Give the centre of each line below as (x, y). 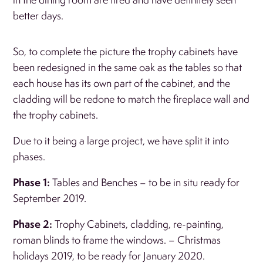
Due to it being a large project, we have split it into (121, 140)
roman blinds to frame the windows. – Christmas (117, 240)
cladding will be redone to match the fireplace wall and (131, 99)
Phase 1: (33, 182)
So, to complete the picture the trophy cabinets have (126, 51)
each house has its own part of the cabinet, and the (122, 83)
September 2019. (50, 198)
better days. (40, 15)
